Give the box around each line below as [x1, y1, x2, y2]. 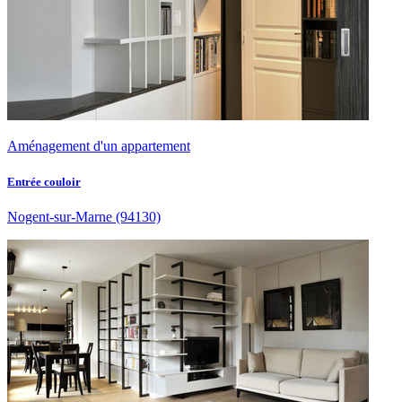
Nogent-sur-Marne [7, 208, 112, 224]
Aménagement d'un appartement [7, 138, 190, 154]
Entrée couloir [7, 174, 81, 188]
